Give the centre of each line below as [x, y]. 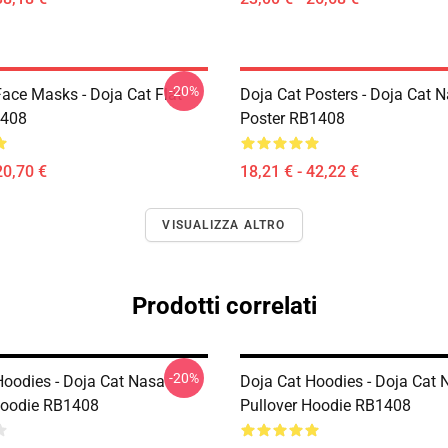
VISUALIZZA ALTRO [224, 225]
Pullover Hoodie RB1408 [325, 405]
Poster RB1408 [292, 118]
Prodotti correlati [224, 306]
